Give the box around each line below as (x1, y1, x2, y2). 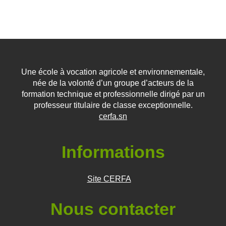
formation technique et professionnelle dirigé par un (21, 90, 205, 99)
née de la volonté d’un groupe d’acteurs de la (32, 79, 194, 88)
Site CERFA (87, 175, 131, 184)
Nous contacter (50, 199, 176, 219)
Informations (61, 142, 165, 162)
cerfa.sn (99, 112, 127, 121)
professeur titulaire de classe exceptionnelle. (33, 101, 193, 110)
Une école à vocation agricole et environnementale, (21, 68, 205, 77)
